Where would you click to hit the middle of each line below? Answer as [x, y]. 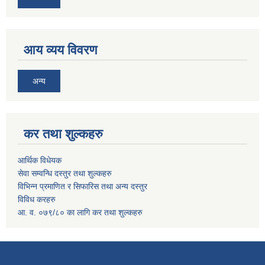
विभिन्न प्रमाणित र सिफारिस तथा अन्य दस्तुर [83, 186]
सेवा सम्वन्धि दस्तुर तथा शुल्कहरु [65, 173]
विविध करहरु [37, 199]
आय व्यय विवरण [60, 50]
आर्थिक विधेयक [40, 160]
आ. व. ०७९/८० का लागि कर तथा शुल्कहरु [80, 212]
